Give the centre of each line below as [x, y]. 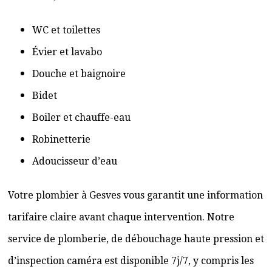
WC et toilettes [66, 30]
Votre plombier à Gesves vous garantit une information [135, 195]
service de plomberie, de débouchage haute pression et [136, 239]
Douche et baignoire [79, 74]
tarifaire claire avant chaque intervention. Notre [121, 217]
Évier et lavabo [67, 52]
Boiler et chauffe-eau [81, 117]
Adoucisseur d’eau [75, 161]
